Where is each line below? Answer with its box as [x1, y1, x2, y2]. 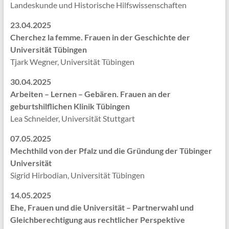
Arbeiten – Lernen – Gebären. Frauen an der [10, 89, 171, 99]
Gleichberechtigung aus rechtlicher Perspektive [10, 215, 185, 225]
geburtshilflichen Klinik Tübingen [10, 101, 130, 111]
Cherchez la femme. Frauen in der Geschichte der [10, 32, 190, 42]
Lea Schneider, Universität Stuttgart [10, 113, 135, 124]
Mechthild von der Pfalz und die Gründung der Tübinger [10, 146, 212, 156]
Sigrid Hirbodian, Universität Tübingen [10, 170, 145, 180]
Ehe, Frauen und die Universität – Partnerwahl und [10, 202, 194, 213]
